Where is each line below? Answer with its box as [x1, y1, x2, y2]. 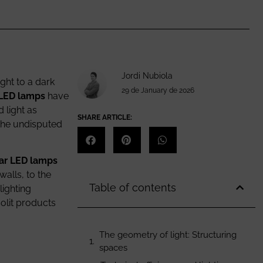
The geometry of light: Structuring [99, 230, 237, 241]
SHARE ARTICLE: [77, 113, 132, 122]
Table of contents [89, 181, 176, 194]
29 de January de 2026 [121, 86, 194, 95]
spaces [99, 242, 127, 254]
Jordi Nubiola [121, 71, 173, 81]
